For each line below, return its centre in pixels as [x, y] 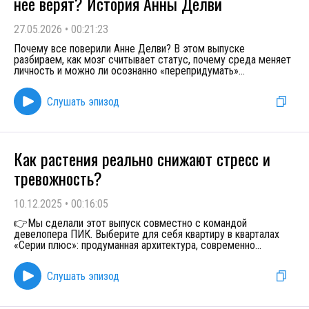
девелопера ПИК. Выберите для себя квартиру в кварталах [147, 234]
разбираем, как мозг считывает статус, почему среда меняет [152, 60]
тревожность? [58, 178]
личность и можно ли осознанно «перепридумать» [126, 71]
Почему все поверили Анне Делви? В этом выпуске [129, 49]
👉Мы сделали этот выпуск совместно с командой [130, 223]
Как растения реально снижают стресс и [142, 159]
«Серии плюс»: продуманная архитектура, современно [134, 245]
